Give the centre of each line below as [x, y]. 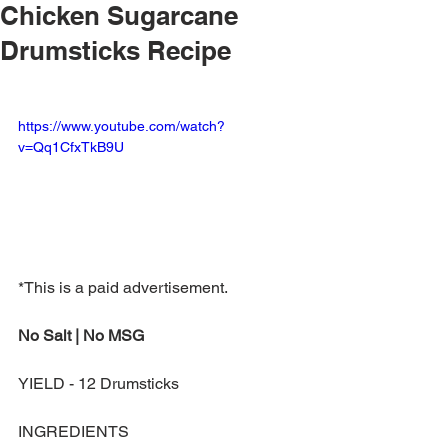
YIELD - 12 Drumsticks [98, 383]
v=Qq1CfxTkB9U [71, 147]
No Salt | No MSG [81, 335]
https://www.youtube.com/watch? [121, 126]
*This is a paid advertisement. [123, 287]
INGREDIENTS [73, 431]
